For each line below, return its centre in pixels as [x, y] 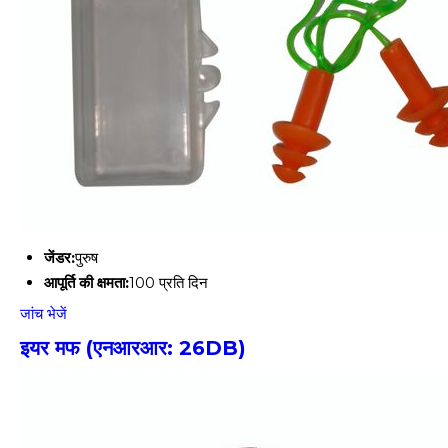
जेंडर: [59, 257]
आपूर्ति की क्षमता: [86, 282]
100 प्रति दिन [168, 282]
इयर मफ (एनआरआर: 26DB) [133, 348]
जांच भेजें [43, 313]
